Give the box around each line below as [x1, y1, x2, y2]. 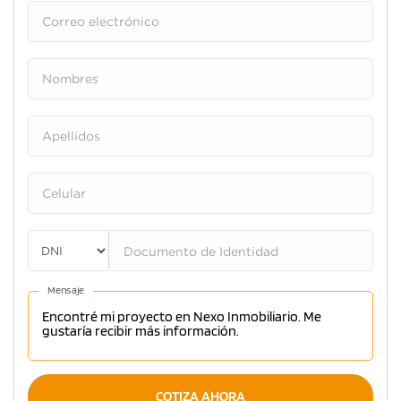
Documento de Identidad [124, 244, 278, 260]
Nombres [42, 72, 98, 87]
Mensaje [47, 283, 84, 296]
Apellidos [42, 129, 100, 144]
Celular [42, 186, 86, 201]
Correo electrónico [42, 14, 159, 30]
